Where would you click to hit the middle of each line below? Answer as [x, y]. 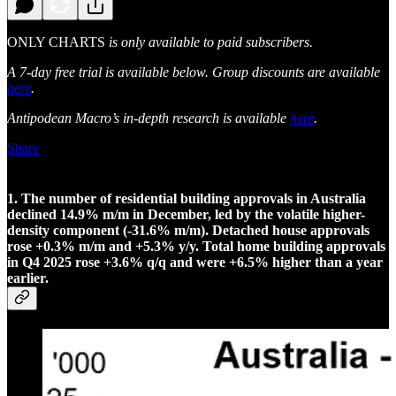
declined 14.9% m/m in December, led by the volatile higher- [186, 214]
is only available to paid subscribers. [209, 42]
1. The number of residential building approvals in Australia [187, 198]
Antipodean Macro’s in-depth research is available [148, 118]
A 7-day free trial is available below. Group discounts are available [194, 72]
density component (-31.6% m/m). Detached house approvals [188, 230]
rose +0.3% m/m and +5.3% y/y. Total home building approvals [196, 246]
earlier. [28, 278]
